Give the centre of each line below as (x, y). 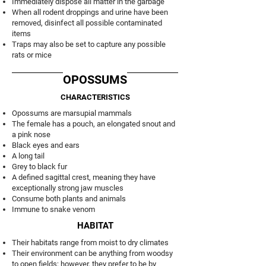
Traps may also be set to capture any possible (89, 44)
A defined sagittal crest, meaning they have (84, 177)
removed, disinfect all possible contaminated (87, 23)
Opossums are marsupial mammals (72, 113)
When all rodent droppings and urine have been (90, 12)
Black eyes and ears (46, 145)
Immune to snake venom (53, 209)
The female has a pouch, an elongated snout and (94, 124)
